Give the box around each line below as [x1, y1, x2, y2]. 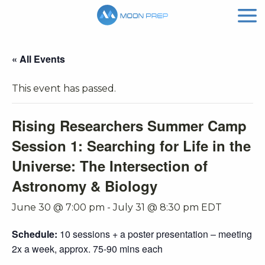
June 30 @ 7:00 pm [12, 202, 105, 214]
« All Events [12, 52, 65, 66]
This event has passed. [12, 83, 116, 95]
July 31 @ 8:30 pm [113, 202, 199, 214]
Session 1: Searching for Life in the [12, 135, 251, 156]
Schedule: [12, 227, 60, 241]
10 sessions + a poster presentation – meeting [60, 227, 252, 241]
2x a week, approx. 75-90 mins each [12, 242, 165, 256]
